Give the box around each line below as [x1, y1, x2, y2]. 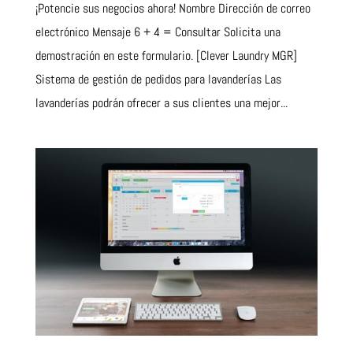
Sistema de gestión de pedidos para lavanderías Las [35, 71, 281, 88]
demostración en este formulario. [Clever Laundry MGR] [35, 47, 297, 65]
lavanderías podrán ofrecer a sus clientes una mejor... [35, 95, 288, 112]
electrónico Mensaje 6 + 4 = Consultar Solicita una [35, 24, 281, 41]
